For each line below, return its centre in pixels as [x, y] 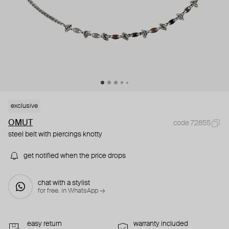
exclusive [24, 106]
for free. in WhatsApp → [71, 191]
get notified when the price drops [75, 156]
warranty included [161, 224]
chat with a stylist [64, 183]
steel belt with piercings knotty [55, 135]
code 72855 [192, 123]
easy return [44, 224]
